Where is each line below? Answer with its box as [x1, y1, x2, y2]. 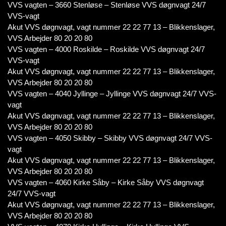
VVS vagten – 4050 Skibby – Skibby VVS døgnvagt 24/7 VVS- [8, 134, 212, 142]
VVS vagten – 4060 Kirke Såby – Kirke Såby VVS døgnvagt [8, 178, 204, 187]
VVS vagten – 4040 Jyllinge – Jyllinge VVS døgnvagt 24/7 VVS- [8, 89, 216, 98]
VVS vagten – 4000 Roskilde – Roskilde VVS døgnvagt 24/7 [8, 45, 205, 53]
